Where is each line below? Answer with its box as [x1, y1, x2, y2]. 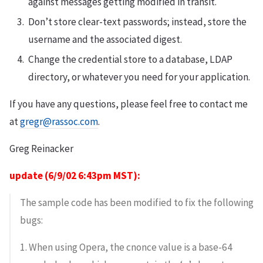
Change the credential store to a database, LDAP [28, 53, 232, 66]
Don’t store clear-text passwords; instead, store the [28, 15, 247, 29]
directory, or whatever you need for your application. [28, 70, 250, 84]
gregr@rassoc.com [20, 115, 98, 129]
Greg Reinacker [9, 142, 73, 156]
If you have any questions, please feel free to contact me [9, 97, 248, 111]
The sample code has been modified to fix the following [20, 196, 254, 210]
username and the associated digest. [28, 33, 182, 46]
